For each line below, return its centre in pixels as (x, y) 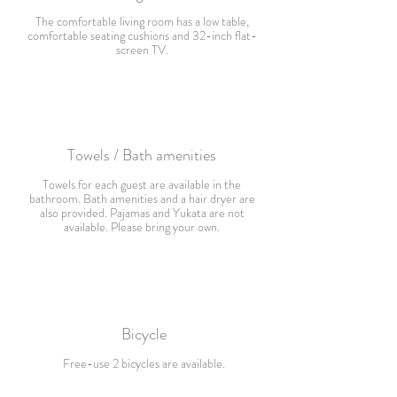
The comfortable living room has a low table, (142, 21)
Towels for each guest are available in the (142, 184)
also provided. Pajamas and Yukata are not (142, 213)
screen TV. (142, 50)
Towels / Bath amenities (142, 155)
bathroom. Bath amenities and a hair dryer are (142, 198)
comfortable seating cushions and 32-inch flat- (142, 35)
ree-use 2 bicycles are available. (147, 363)
